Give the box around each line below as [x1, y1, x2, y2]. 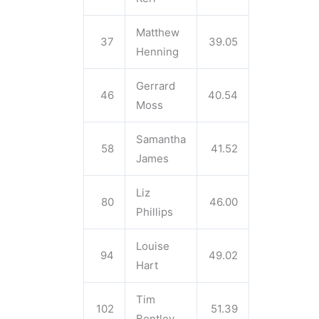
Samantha [136, 132, 186, 146]
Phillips [136, 205, 173, 219]
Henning [136, 45, 179, 58]
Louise [136, 239, 169, 253]
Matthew [136, 26, 179, 39]
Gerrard [136, 79, 175, 93]
